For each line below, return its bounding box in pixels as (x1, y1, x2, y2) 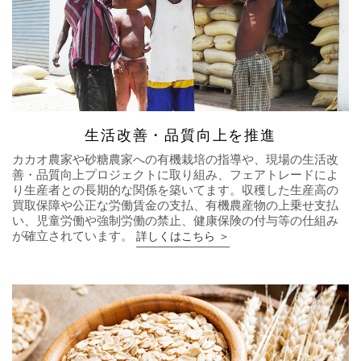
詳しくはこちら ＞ (136, 229, 230, 243)
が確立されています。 (12, 228, 136, 243)
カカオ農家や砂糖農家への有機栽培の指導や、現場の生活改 (12, 151, 338, 166)
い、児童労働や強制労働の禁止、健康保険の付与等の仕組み (12, 213, 338, 227)
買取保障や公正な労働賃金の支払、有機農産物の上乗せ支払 (12, 197, 338, 212)
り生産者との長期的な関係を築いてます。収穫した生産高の (12, 182, 338, 197)
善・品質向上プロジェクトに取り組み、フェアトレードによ (12, 167, 338, 181)
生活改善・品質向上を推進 (85, 127, 276, 143)
